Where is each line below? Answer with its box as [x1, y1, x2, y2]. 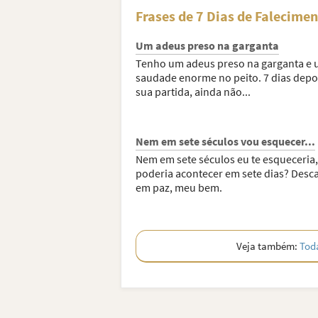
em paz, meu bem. [135, 180, 222, 194]
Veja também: [236, 239, 300, 253]
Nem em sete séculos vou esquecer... [135, 134, 315, 148]
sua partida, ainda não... [135, 84, 251, 99]
